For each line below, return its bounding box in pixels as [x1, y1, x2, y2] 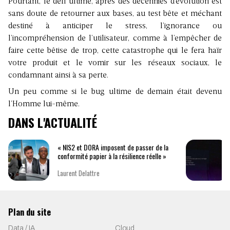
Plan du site [8, 205, 51, 219]
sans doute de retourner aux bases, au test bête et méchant [8, 10, 222, 18]
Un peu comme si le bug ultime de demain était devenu [8, 88, 222, 97]
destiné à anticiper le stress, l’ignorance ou [8, 22, 222, 31]
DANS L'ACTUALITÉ [8, 113, 97, 132]
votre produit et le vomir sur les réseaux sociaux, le [8, 59, 222, 68]
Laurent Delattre [57, 167, 100, 178]
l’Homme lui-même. [8, 100, 80, 109]
